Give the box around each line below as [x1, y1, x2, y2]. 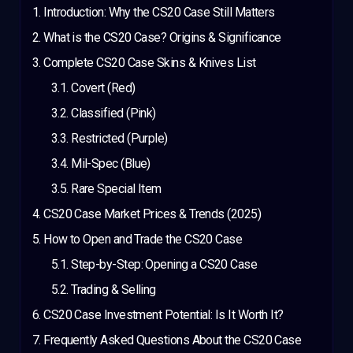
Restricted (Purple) [71, 131, 168, 147]
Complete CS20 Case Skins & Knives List [43, 55, 256, 71]
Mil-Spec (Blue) [71, 156, 150, 172]
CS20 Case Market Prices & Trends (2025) [43, 206, 262, 222]
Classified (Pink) [71, 106, 156, 121]
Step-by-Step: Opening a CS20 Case [71, 257, 258, 273]
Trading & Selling [71, 282, 156, 298]
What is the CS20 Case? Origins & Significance [43, 30, 281, 46]
